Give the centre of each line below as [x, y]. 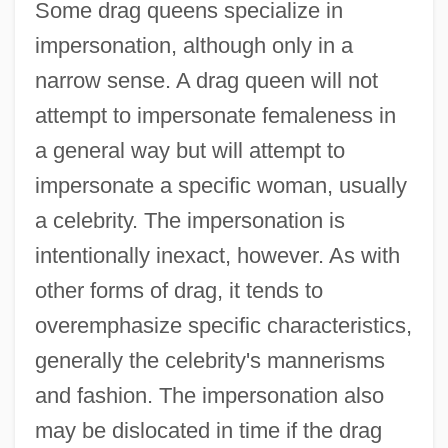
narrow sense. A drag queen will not [206, 80]
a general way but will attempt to [189, 150]
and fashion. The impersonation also [209, 395]
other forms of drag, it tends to [178, 290]
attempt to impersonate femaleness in [215, 115]
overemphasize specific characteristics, [223, 325]
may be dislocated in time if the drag [208, 430]
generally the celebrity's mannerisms [209, 360]
